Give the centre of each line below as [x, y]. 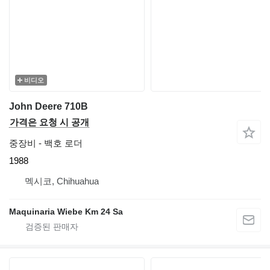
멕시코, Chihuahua [62, 181]
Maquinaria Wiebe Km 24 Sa [66, 212]
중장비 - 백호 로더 [46, 143]
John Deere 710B [49, 107]
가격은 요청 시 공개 [49, 122]
